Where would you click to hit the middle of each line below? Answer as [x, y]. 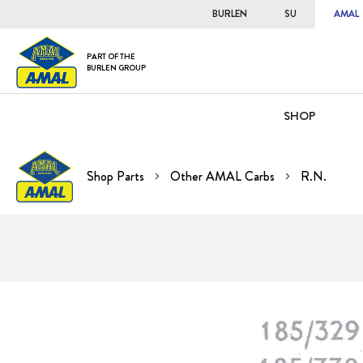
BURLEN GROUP [116, 67]
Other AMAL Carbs [224, 177]
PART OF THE [111, 56]
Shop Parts [117, 177]
